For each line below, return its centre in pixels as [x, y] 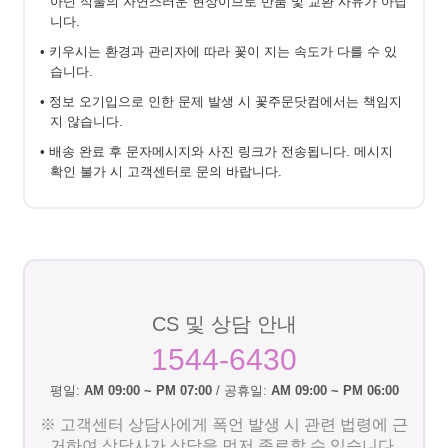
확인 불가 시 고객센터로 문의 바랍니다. [166, 171]
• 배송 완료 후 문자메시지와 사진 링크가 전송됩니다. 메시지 [216, 151]
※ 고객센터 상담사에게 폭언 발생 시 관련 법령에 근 [224, 424]
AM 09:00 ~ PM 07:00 [147, 390]
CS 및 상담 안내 [224, 323]
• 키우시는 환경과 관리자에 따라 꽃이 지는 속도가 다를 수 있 [218, 51]
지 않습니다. [86, 121]
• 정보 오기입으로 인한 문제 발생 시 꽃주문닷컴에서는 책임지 [221, 101]
